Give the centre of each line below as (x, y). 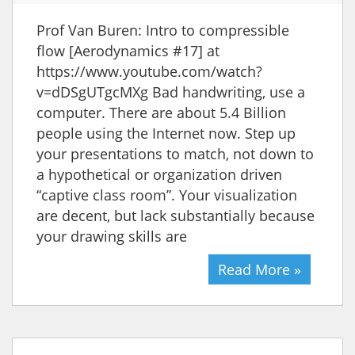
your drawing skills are (112, 236)
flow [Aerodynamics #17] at (128, 50)
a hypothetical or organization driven (159, 174)
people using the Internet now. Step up (166, 133)
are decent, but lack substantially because (176, 215)
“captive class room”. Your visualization (167, 195)
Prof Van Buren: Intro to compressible (163, 30)
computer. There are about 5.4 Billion (161, 112)
